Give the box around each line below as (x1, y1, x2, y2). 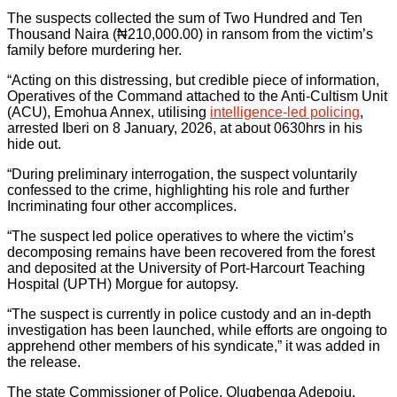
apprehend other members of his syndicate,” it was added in (7, 339, 380, 354)
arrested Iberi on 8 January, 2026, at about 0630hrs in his (7, 121, 362, 136)
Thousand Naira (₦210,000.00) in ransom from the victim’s (7, 27, 373, 43)
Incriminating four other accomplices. (7, 198, 237, 214)
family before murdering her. (7, 43, 182, 58)
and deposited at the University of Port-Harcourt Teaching (7, 261, 365, 276)
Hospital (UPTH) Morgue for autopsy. (7, 276, 238, 292)
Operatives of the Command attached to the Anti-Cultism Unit (7, 89, 387, 105)
